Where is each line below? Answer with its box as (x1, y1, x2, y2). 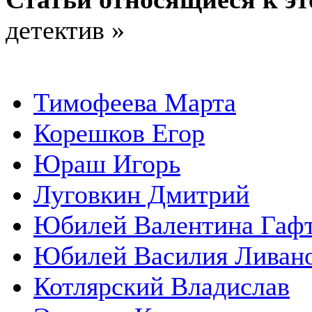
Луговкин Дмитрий (33, 180, 249, 209)
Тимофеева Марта (33, 88, 236, 117)
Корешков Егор (33, 118, 205, 148)
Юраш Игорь (33, 149, 180, 178)
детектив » (6, 15, 125, 45)
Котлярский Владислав (33, 272, 290, 301)
